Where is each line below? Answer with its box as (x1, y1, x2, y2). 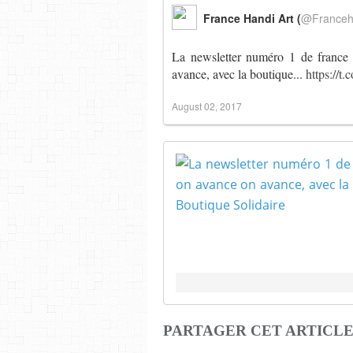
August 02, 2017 (172, 99, 242, 113)
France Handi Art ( (203, 10, 301, 26)
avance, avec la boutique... (172, 65, 306, 82)
